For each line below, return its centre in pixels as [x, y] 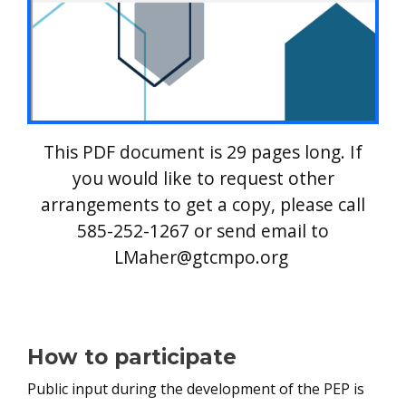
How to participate [132, 357]
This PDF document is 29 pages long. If [203, 152]
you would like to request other [203, 178]
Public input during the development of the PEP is [196, 389]
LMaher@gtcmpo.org [203, 257]
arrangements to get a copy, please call [203, 204]
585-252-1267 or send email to [203, 231]
